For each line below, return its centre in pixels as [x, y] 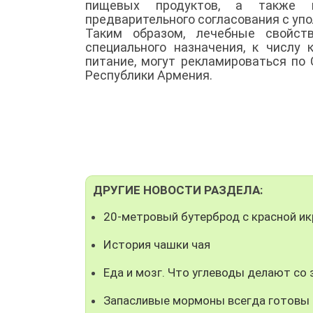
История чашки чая [157, 244]
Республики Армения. [149, 75]
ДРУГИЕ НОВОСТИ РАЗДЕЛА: [178, 190]
